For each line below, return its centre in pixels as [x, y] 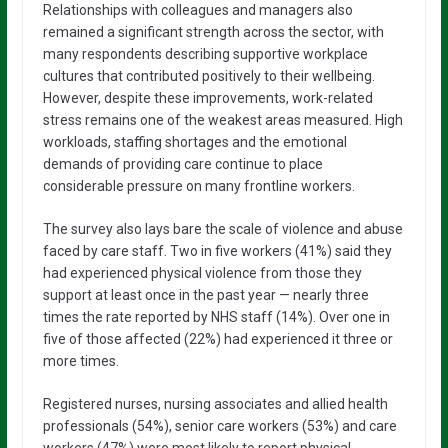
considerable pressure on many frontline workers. [198, 186]
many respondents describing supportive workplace [205, 54]
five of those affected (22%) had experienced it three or [217, 339]
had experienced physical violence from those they [202, 273]
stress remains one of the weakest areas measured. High [222, 120]
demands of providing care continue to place [182, 164]
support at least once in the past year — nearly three [205, 295]
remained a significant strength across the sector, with [213, 32]
